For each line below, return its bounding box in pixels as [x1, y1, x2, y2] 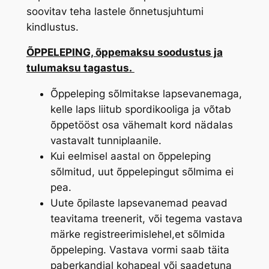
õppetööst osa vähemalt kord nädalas [50, 119, 233, 131]
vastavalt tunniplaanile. [50, 134, 162, 147]
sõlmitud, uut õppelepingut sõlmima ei [50, 166, 234, 178]
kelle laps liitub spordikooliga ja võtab [50, 103, 231, 116]
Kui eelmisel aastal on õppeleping [50, 150, 211, 163]
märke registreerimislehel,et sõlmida [50, 228, 225, 241]
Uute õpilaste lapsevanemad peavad [50, 197, 228, 210]
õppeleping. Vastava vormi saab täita [50, 244, 229, 256]
